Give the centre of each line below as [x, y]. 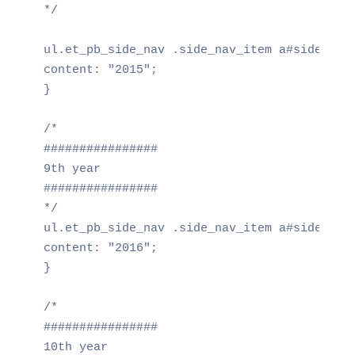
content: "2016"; [100, 248]
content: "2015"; [100, 70]
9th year [72, 169]
